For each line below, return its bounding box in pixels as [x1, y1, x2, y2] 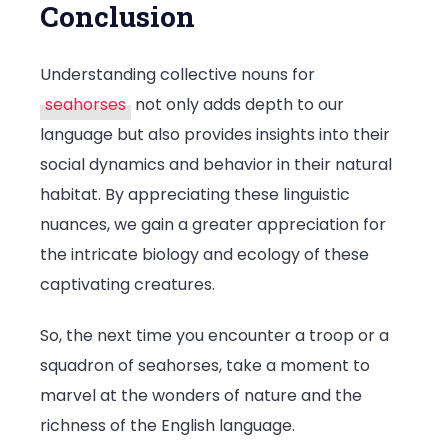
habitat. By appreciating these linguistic [40, 183, 350, 207]
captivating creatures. [40, 273, 215, 297]
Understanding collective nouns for [40, 63, 315, 87]
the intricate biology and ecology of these [40, 243, 369, 267]
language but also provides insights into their [40, 123, 390, 147]
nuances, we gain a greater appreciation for [40, 213, 386, 237]
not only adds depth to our [131, 93, 344, 117]
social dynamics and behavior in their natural [40, 153, 392, 177]
